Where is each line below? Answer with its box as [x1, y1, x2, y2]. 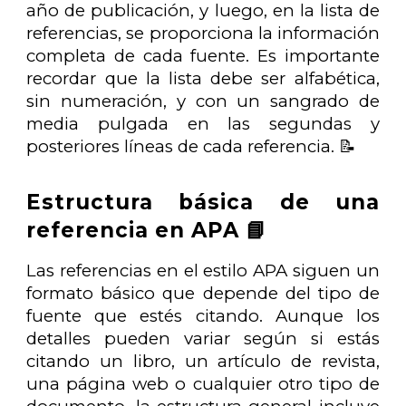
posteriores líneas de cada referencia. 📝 [26, 135, 357, 157]
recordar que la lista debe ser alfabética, [26, 67, 380, 89]
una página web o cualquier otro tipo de [26, 373, 380, 395]
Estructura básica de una [26, 189, 380, 216]
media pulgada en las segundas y [26, 112, 380, 134]
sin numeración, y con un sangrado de [26, 90, 380, 111]
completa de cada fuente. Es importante [26, 44, 380, 66]
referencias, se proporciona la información [26, 22, 380, 43]
